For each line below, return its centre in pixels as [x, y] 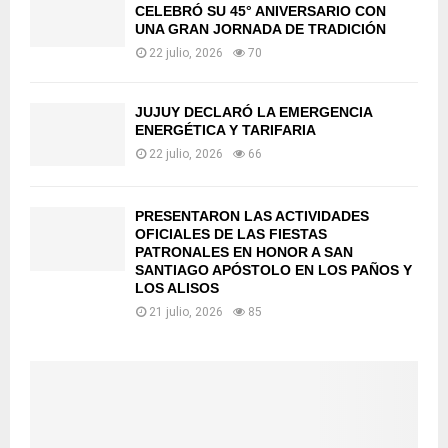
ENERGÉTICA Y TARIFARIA [225, 129]
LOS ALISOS [177, 288]
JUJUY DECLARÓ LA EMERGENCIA [253, 111]
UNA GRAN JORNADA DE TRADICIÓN [260, 28]
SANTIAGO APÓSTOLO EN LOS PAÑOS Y [273, 270]
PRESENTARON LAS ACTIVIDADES [252, 216]
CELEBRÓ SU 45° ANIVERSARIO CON [260, 10]
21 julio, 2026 [186, 312]
